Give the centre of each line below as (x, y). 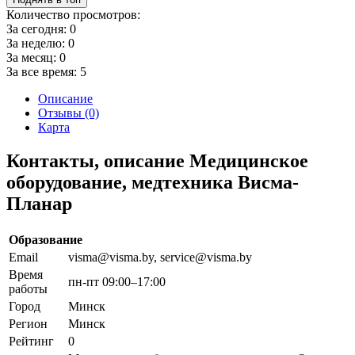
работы (28, 288)
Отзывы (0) (69, 113)
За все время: (43, 71)
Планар (39, 203)
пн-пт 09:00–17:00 (117, 281)
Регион (28, 323)
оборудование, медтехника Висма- (153, 182)
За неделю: (37, 43)
